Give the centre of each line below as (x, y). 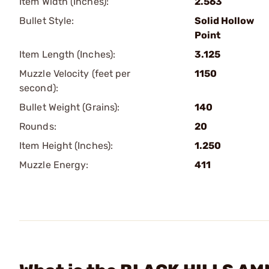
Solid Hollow (224, 21)
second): (39, 88)
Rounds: (38, 126)
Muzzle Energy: (54, 165)
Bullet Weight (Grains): (70, 107)
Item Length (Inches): (68, 54)
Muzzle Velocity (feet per (75, 74)
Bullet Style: (47, 21)
